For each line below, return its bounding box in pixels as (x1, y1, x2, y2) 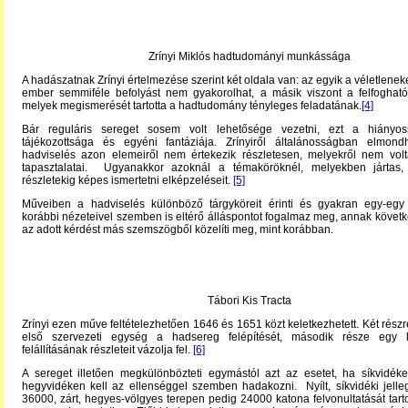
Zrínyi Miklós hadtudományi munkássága (148, 50, 351, 63)
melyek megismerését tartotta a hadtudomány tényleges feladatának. (22, 99, 362, 112)
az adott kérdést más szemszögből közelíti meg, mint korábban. (22, 223, 333, 236)
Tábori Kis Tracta (208, 294, 291, 307)
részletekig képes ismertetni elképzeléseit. (22, 174, 233, 187)
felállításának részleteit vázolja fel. (22, 343, 193, 356)
